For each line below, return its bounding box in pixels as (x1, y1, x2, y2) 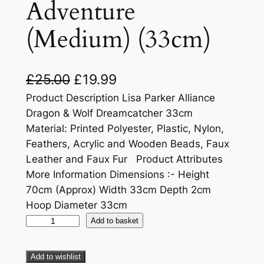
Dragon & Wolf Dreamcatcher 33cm (25, 107, 193, 120)
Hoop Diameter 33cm (25, 199, 127, 212)
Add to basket (91, 216, 139, 225)
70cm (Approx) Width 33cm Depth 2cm (25, 184, 211, 196)
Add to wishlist (30, 252, 81, 262)
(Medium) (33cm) (25, 22, 211, 56)
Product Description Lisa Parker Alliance (25, 92, 215, 104)
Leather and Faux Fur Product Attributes (25, 153, 223, 166)
